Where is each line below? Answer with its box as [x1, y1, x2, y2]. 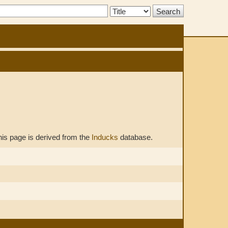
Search [109, 5, 134, 14]
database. [118, 133, 153, 141]
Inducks [92, 133, 118, 141]
